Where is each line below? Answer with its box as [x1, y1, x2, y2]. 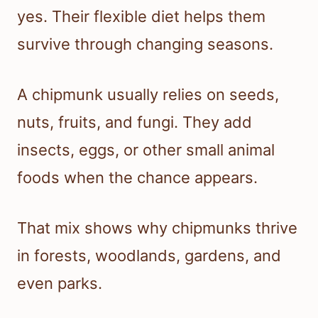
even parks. [17, 274, 102, 293]
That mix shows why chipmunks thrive [17, 219, 297, 238]
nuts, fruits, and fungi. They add [17, 113, 252, 132]
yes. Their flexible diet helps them [17, 7, 265, 26]
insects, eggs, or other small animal [17, 141, 275, 160]
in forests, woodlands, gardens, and [17, 246, 281, 265]
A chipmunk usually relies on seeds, [17, 85, 279, 104]
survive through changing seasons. [17, 35, 273, 54]
